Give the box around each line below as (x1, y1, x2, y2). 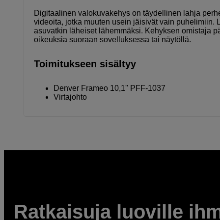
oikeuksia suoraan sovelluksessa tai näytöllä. (34, 35, 191, 44)
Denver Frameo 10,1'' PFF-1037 (54, 83, 165, 92)
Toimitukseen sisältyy (34, 58, 136, 69)
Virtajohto (54, 92, 87, 101)
